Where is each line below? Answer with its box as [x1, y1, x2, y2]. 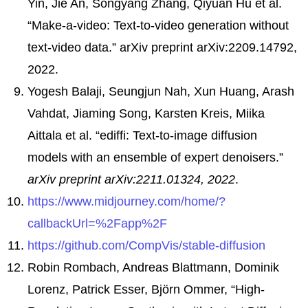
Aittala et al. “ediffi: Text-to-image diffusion [27, 128, 257, 142]
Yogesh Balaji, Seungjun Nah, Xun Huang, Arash [27, 84, 294, 98]
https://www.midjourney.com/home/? [27, 194, 225, 208]
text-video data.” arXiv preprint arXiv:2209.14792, [27, 40, 297, 54]
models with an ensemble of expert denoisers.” [27, 150, 283, 164]
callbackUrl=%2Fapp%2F [27, 216, 167, 230]
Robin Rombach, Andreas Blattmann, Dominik [27, 260, 279, 274]
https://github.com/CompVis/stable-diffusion [27, 238, 265, 252]
